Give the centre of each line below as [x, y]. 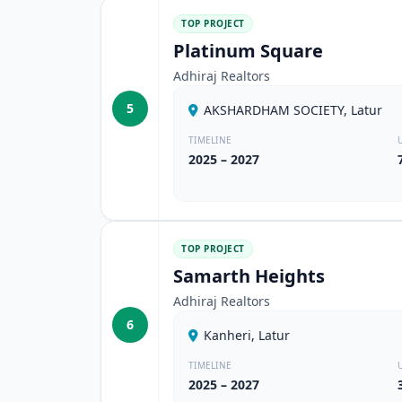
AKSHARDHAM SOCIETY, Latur [293, 110]
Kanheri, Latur [247, 335]
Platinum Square [248, 51]
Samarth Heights [249, 276]
